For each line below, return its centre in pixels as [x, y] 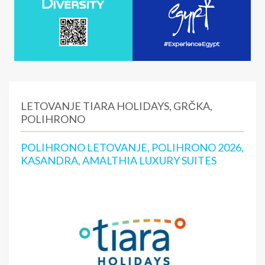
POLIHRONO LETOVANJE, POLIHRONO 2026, [132, 147]
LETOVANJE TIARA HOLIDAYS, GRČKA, [117, 106]
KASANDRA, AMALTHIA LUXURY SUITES [119, 160]
